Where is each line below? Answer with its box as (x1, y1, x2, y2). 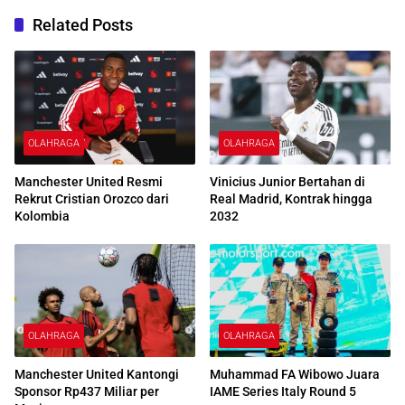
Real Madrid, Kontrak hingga (210, 191, 372, 206)
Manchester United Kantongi (14, 367, 179, 382)
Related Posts (33, 15, 133, 34)
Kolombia (14, 208, 70, 223)
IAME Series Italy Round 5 (210, 384, 356, 400)
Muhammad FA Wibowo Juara (210, 367, 380, 382)
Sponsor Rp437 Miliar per (14, 384, 159, 400)
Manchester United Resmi (14, 174, 163, 189)
